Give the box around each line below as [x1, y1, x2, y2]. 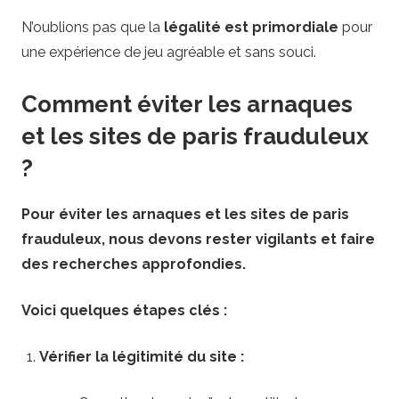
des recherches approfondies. [21, 255, 246, 273]
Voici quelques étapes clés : [21, 301, 227, 319]
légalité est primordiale [164, 19, 338, 37]
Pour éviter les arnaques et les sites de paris [21, 205, 349, 223]
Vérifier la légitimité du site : [39, 347, 244, 365]
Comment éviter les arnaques [21, 91, 353, 118]
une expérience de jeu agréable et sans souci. [21, 44, 316, 61]
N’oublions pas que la [21, 19, 164, 37]
